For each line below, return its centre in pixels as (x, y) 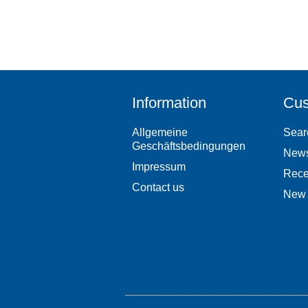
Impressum (159, 167)
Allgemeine (160, 133)
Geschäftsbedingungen (189, 146)
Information (169, 103)
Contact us (158, 188)
